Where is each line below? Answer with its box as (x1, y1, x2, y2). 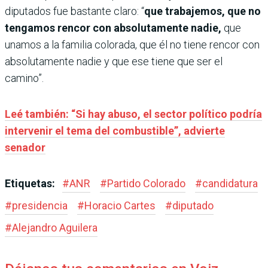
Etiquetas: (5, 177, 57, 190)
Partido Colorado (107, 177, 185, 190)
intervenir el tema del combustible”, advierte (5, 124, 225, 138)
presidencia (12, 199, 68, 212)
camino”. (5, 72, 44, 85)
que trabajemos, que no (144, 5, 261, 18)
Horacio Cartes (84, 199, 156, 212)
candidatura (202, 177, 258, 190)
